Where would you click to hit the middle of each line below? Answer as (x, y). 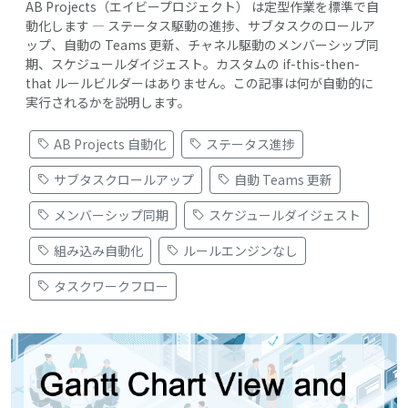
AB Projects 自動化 (110, 143)
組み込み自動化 (98, 250)
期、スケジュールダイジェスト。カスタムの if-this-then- (193, 63)
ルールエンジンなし (240, 250)
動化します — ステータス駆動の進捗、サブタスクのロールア (200, 25)
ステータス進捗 (250, 143)
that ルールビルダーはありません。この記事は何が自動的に (199, 82)
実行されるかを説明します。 (108, 102)
